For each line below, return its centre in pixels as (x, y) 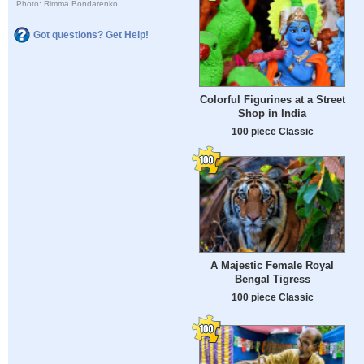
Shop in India (272, 114)
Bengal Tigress (272, 279)
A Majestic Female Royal (272, 266)
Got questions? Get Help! (91, 35)
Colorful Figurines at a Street (272, 100)
